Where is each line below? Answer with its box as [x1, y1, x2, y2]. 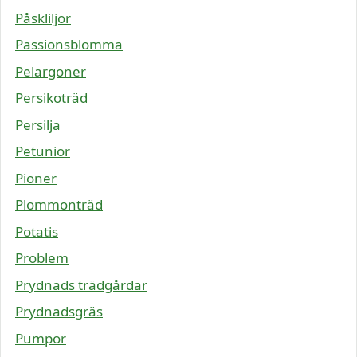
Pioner [15, 168, 57, 187]
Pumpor [15, 328, 66, 347]
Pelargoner [15, 61, 86, 80]
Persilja [15, 115, 61, 134]
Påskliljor [15, 8, 71, 27]
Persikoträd [15, 88, 88, 107]
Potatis [15, 222, 58, 241]
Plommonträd [15, 195, 103, 214]
